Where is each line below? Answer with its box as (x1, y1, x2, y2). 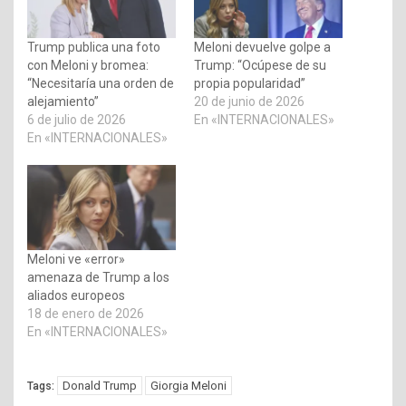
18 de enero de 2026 (27, 305, 144, 321)
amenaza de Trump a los (27, 269, 169, 285)
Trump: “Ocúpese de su (194, 57, 326, 72)
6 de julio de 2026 (27, 111, 126, 127)
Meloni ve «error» (27, 251, 125, 266)
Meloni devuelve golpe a (194, 39, 331, 54)
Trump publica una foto (27, 39, 160, 54)
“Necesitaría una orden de (27, 75, 174, 91)
